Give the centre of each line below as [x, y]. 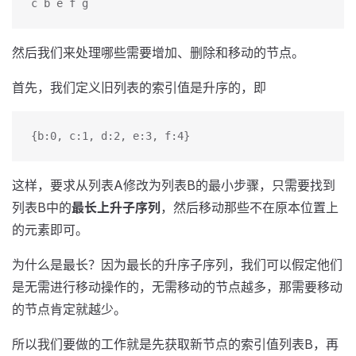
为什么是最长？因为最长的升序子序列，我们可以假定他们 [177, 265]
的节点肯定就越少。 [69, 309]
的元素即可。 [50, 230]
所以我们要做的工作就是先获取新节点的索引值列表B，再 [175, 344]
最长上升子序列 [116, 207]
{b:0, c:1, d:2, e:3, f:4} [110, 136]
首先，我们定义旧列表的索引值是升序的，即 [139, 87]
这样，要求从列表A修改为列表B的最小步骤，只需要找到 [174, 185]
